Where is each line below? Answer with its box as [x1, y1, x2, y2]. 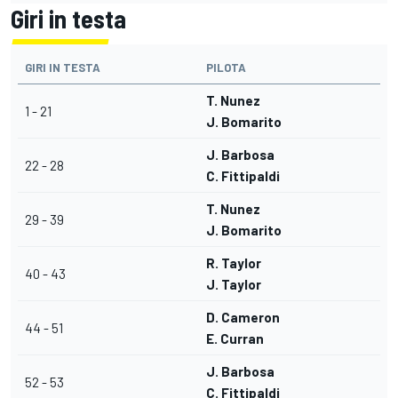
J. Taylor [206, 276, 261, 293]
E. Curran [206, 330, 264, 347]
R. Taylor [206, 255, 261, 272]
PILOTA [206, 60, 246, 76]
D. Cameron [206, 309, 280, 326]
